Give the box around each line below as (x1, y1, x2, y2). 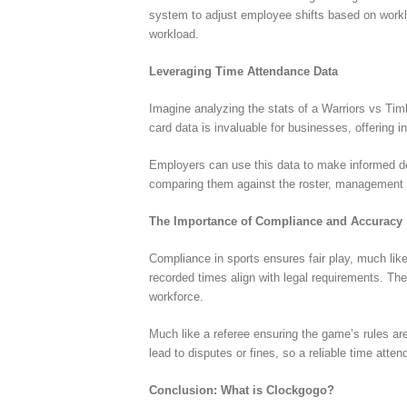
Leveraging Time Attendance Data (149, 64, 339, 78)
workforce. (149, 289, 204, 303)
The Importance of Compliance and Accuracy (149, 213, 403, 228)
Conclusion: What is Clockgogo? (149, 382, 335, 397)
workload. (149, 26, 200, 41)
